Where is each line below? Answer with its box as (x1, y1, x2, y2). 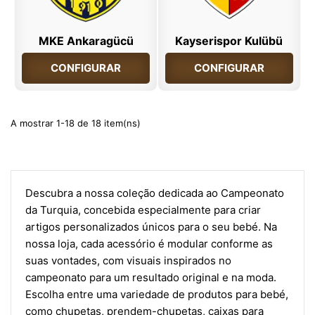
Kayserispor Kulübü (175, 33, 283, 48)
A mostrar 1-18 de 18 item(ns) (11, 117, 141, 129)
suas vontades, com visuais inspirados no (25, 253, 231, 267)
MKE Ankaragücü (38, 33, 134, 48)
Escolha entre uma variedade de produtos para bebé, (25, 287, 288, 301)
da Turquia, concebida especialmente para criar (25, 202, 261, 217)
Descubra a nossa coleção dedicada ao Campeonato (25, 186, 284, 200)
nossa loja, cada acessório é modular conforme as (25, 236, 273, 250)
